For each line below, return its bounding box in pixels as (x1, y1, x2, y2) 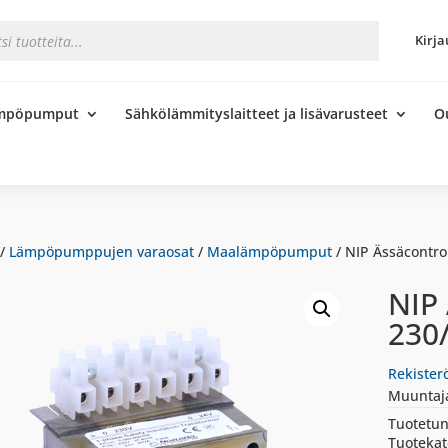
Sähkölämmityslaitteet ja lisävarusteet (124, 103, 388, 123)
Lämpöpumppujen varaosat (8, 242, 194, 261)
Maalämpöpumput (206, 242, 332, 261)
